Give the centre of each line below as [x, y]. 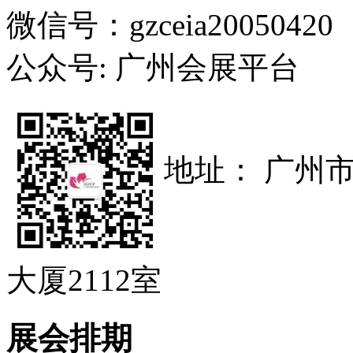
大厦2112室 [88, 281]
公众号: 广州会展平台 [153, 68]
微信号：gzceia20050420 [170, 25]
